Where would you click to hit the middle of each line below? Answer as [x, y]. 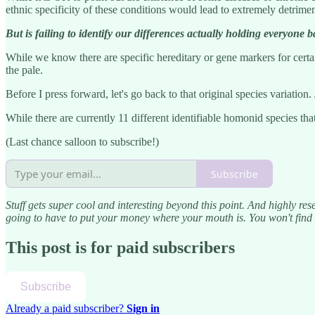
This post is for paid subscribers [120, 247]
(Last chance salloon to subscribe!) [82, 142]
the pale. [24, 70]
